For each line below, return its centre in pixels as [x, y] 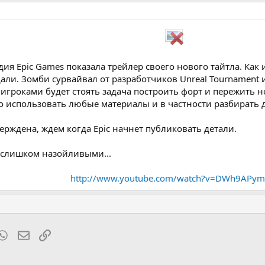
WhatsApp [29, 234]
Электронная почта [71, 234]
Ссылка [66, 234]
